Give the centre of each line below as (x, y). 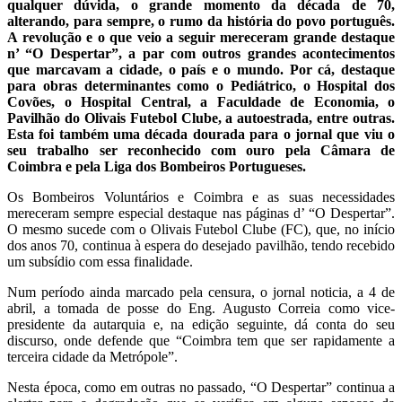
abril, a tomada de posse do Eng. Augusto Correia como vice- (201, 308)
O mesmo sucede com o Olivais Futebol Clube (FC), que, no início (201, 229)
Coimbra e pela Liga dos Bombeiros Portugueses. (157, 166)
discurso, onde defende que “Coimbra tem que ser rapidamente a (201, 340)
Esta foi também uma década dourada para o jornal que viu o (201, 134)
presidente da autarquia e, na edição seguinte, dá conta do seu (201, 324)
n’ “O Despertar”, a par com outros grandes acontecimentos (201, 53)
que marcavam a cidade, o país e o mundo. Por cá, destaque (201, 69)
